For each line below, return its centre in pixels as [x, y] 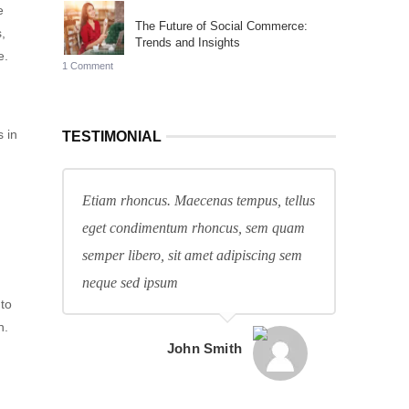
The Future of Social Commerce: [221, 26]
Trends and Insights [188, 42]
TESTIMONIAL [112, 136]
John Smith [204, 348]
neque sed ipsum [130, 283]
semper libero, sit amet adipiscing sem [192, 255]
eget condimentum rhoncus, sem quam [194, 228]
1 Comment [88, 66]
